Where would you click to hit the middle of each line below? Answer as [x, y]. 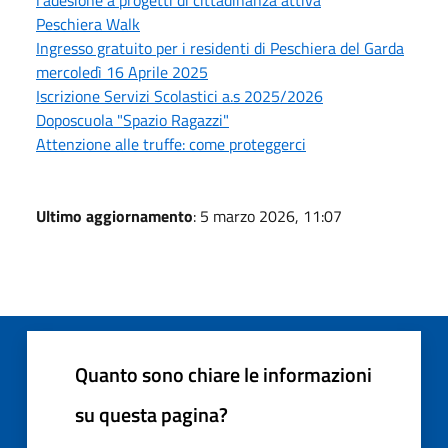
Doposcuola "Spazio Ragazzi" [132, 120]
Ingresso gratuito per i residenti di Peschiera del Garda [220, 48]
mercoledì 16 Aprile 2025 [122, 72]
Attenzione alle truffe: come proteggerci [171, 144]
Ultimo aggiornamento [114, 216]
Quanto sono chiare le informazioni [223, 375]
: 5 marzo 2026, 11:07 [267, 216]
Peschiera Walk [88, 24]
